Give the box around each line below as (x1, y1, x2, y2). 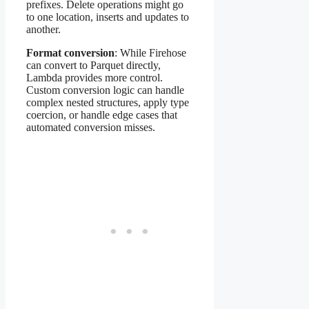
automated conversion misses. (26, 121, 155, 134)
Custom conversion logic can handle (26, 84, 184, 97)
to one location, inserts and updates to (26, 11, 189, 23)
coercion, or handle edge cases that (26, 109, 177, 121)
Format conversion (26, 47, 114, 59)
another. (26, 23, 61, 36)
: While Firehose (114, 47, 186, 59)
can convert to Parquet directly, (26, 59, 161, 72)
